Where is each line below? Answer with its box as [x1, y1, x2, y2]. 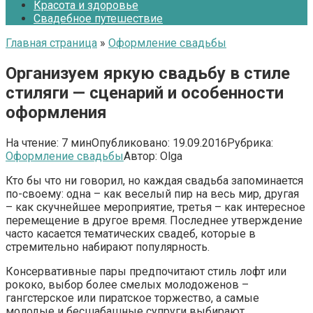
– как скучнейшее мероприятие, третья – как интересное [6, 200, 305, 214]
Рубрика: [227, 136, 273, 150]
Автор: [124, 149, 157, 163]
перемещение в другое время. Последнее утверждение [6, 213, 303, 227]
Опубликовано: [92, 136, 170, 150]
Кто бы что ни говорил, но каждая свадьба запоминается [6, 173, 303, 187]
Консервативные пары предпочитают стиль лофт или [6, 264, 286, 278]
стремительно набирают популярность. [6, 240, 210, 254]
